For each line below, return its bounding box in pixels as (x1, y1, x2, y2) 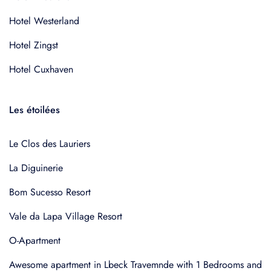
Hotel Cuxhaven (9, 62, 73, 76)
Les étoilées (9, 103, 60, 117)
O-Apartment (9, 233, 60, 247)
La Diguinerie (9, 161, 63, 175)
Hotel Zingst (9, 38, 58, 52)
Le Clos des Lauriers (9, 137, 90, 151)
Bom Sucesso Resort (9, 185, 91, 199)
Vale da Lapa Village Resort (9, 209, 122, 223)
